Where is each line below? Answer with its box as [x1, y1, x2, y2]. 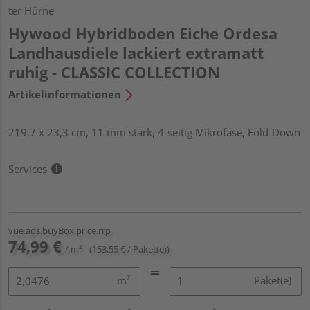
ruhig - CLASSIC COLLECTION [8, 61, 220, 82]
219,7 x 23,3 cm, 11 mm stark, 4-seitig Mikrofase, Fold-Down [8, 125, 300, 139]
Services [8, 161, 47, 176]
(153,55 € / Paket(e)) [89, 242, 170, 255]
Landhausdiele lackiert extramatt [8, 42, 264, 63]
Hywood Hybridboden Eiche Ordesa [8, 22, 277, 44]
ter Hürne [8, 3, 54, 17]
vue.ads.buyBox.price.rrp [8, 224, 111, 237]
